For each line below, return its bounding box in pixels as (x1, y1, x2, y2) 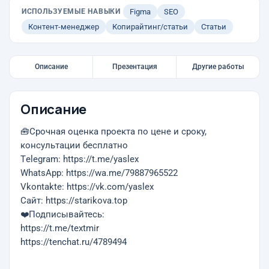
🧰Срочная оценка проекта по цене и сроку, (20, 127, 207, 137)
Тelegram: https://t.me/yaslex (20, 154, 139, 165)
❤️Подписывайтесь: (20, 210, 104, 220)
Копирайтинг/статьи (112, 22, 188, 31)
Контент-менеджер (28, 22, 99, 31)
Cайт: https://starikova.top (20, 196, 127, 206)
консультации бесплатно (20, 141, 128, 151)
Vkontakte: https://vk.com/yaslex (20, 182, 154, 192)
